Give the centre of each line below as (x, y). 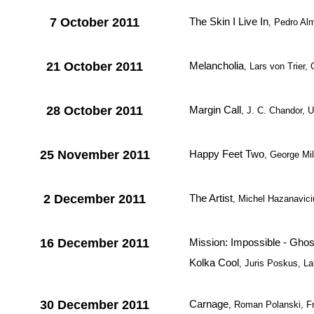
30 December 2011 (95, 305)
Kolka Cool (214, 262)
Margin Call (215, 110)
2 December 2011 (95, 199)
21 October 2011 (95, 67)
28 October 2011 (95, 111)
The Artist (211, 198)
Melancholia (217, 66)
